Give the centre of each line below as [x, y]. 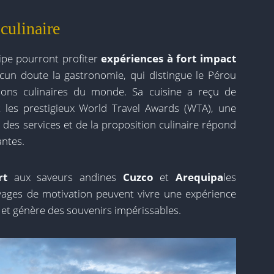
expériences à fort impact [169, 58]
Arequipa [200, 177]
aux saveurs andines [68, 177]
